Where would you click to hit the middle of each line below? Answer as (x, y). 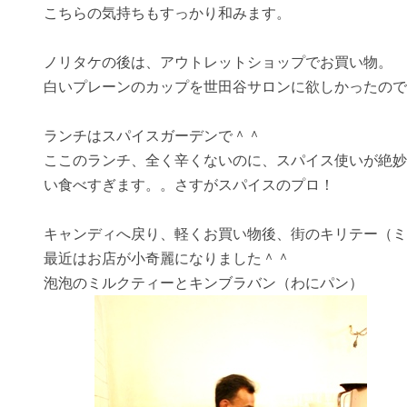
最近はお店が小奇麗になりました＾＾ (167, 259)
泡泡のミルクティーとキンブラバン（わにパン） (203, 283)
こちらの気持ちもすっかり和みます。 (167, 14)
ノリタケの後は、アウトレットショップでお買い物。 (218, 63)
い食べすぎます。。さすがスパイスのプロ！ (189, 185)
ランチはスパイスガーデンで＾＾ (153, 136)
